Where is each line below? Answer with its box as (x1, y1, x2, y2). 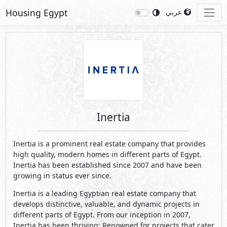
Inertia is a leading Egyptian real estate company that (13, 188, 196, 199)
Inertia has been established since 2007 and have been (13, 160, 202, 170)
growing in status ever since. (13, 171, 111, 181)
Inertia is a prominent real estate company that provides (13, 139, 206, 149)
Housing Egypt (5, 6, 67, 19)
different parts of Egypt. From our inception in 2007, (13, 210, 191, 220)
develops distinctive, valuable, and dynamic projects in (13, 199, 200, 209)
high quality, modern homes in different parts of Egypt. (13, 149, 202, 160)
